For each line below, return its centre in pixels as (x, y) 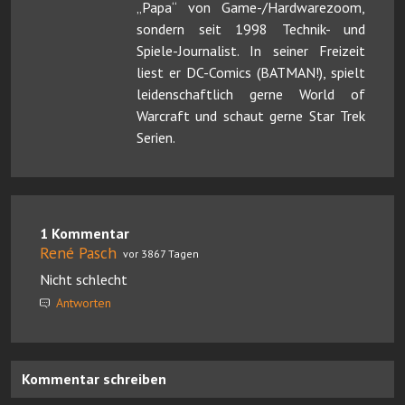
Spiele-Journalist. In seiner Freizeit (251, 50)
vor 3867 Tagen (161, 253)
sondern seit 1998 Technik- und (251, 28)
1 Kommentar (85, 233)
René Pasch (78, 252)
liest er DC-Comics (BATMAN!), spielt (251, 72)
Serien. (156, 137)
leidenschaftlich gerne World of (251, 94)
